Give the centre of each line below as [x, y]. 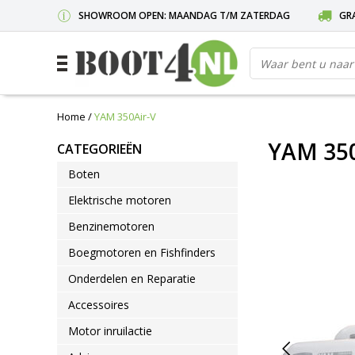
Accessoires [99, 305]
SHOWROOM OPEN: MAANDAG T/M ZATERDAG [184, 15]
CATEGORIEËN [99, 149]
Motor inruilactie [110, 331]
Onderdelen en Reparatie [132, 279]
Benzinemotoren [111, 226]
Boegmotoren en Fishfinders [142, 252]
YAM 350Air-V [125, 116]
